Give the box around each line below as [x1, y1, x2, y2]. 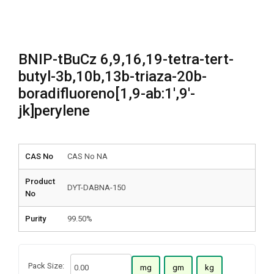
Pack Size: [28, 261, 64, 270]
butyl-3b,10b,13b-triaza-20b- [18, 68, 207, 85]
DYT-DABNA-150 [67, 183, 125, 192]
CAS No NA [67, 152, 108, 161]
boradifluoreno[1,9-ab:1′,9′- [18, 85, 195, 102]
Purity [25, 214, 46, 223]
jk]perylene [18, 102, 90, 119]
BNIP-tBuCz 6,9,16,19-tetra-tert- [18, 51, 234, 68]
